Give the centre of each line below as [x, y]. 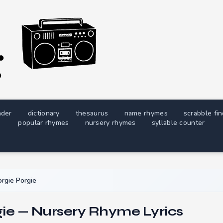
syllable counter [178, 123]
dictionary [44, 113]
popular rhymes [44, 123]
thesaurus [92, 113]
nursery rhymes [110, 123]
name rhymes [146, 113]
